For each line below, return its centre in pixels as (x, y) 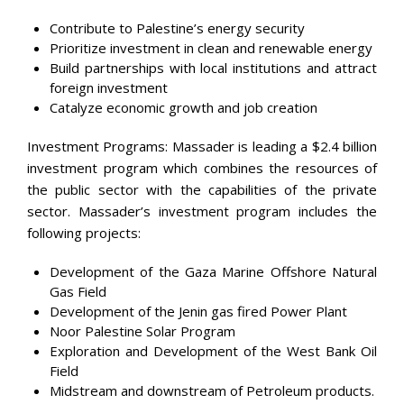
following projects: (84, 233)
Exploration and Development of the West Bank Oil (213, 351)
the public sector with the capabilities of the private (202, 189)
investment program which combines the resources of (202, 168)
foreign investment (109, 87)
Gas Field (78, 291)
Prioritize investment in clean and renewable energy (211, 48)
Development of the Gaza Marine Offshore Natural (213, 271)
